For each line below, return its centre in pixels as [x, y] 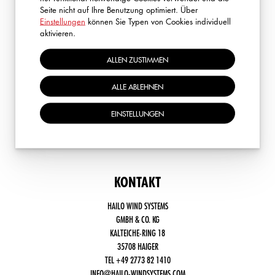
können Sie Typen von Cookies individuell [158, 21]
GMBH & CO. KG [137, 219]
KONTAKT [137, 182]
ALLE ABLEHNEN [137, 86]
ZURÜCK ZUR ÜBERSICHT [71, 27]
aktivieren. [58, 33]
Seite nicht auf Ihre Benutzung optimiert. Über [119, 9]
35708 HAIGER [137, 246]
